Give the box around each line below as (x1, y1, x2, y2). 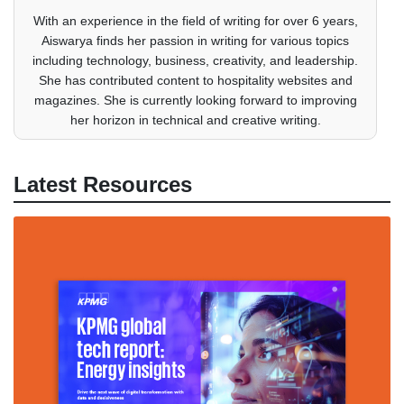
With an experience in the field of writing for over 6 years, (32, 13, 358, 28)
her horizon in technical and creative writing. (69, 112, 321, 127)
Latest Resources (14, 171, 192, 197)
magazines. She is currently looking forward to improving (33, 92, 357, 107)
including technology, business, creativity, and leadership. (32, 52, 358, 68)
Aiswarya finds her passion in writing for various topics (41, 32, 349, 48)
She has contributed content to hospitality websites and (38, 72, 353, 87)
